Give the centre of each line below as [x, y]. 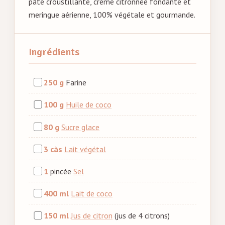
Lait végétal [85, 149]
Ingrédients [54, 52]
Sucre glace [81, 127]
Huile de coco [89, 105]
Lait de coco [92, 194]
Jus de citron [92, 216]
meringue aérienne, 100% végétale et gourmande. [112, 15]
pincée [62, 172]
